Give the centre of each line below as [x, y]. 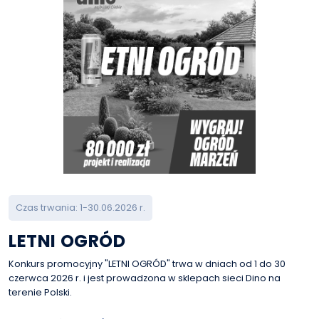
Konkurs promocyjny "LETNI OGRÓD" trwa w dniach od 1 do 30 [147, 264]
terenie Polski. [40, 292]
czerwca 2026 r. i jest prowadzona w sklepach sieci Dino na [145, 278]
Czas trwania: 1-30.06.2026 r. [80, 208]
